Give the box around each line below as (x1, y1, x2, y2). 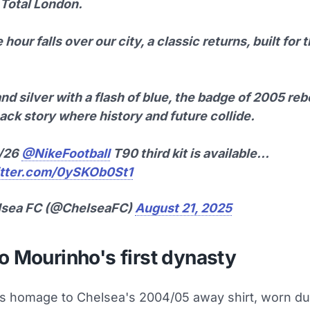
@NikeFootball (21, 146, 110, 161)
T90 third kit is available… (110, 146, 268, 161)
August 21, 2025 (135, 201, 232, 215)
